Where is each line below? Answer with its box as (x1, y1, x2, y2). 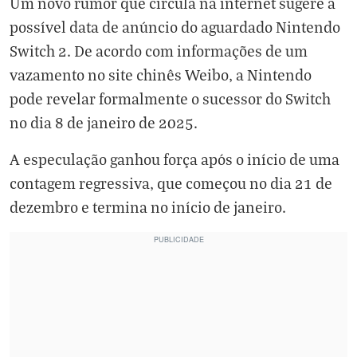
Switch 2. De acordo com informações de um (10, 41, 308, 60)
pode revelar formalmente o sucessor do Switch (10, 89, 331, 108)
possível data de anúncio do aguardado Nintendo (10, 18, 340, 36)
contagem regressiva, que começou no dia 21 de (10, 174, 332, 192)
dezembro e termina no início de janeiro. (10, 198, 286, 216)
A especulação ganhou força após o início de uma (10, 150, 339, 168)
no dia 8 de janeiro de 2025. (10, 113, 198, 131)
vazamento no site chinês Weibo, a (10, 65, 247, 84)
